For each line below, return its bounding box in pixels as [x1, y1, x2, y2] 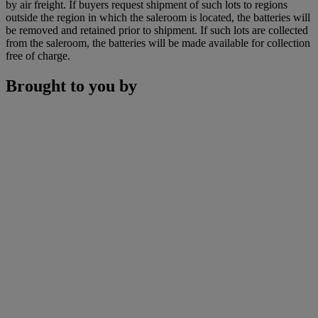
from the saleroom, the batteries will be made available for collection [6, 36, 310, 49]
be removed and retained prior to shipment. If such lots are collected [6, 23, 308, 36]
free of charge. [6, 49, 70, 62]
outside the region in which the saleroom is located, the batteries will [6, 11, 310, 23]
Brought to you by [6, 76, 137, 95]
